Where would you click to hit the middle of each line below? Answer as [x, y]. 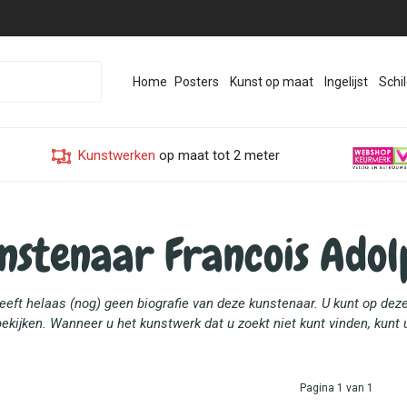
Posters [196, 82]
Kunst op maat [271, 82]
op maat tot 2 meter [218, 155]
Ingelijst [346, 82]
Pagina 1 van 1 [336, 388]
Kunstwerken [117, 155]
